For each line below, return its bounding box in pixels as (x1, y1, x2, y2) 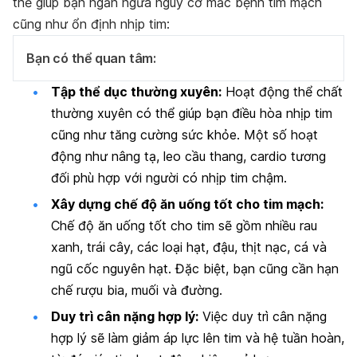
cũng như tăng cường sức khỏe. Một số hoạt (51, 126, 318, 143)
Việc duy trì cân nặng (198, 308, 327, 325)
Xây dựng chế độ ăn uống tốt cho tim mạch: (51, 196, 324, 213)
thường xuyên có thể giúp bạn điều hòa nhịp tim (51, 104, 332, 121)
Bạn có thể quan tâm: (26, 49, 156, 66)
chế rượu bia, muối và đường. (51, 282, 222, 299)
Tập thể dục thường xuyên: (51, 83, 222, 100)
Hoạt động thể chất (222, 83, 343, 100)
